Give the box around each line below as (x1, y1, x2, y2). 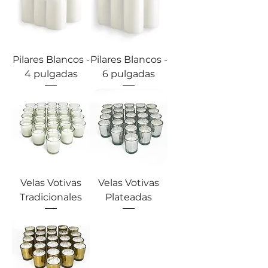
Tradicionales (20, 191, 82, 203)
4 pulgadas (24, 68, 78, 80)
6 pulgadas (102, 68, 155, 80)
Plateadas (105, 191, 152, 203)
